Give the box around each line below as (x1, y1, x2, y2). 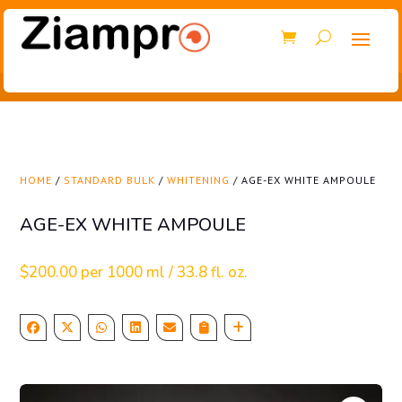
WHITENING (167, 173, 231, 188)
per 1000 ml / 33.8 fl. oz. (81, 262, 249, 284)
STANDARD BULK (64, 173, 156, 188)
